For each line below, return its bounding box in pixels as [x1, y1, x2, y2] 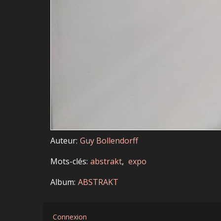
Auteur [50, 135, 76, 147]
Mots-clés [50, 156, 86, 167]
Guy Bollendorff [80, 135, 138, 147]
